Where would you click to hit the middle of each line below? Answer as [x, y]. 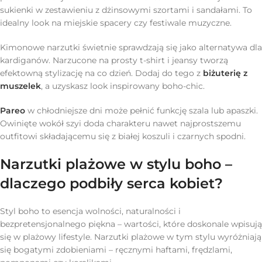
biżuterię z [225, 73]
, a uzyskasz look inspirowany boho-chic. [123, 86]
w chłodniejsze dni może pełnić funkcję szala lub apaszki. [142, 110]
